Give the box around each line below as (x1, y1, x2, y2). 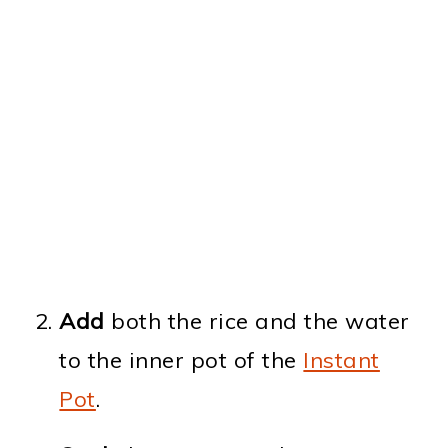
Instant (303, 346, 380, 375)
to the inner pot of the (59, 346, 304, 375)
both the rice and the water (104, 307, 410, 336)
